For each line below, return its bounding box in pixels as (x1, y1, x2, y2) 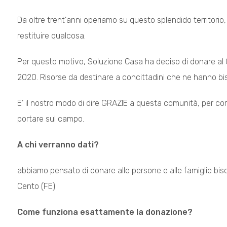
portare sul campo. (17, 114, 84, 124)
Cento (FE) (17, 181, 55, 191)
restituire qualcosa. (17, 31, 86, 41)
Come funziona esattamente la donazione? (17, 207, 193, 217)
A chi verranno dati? (17, 140, 99, 149)
